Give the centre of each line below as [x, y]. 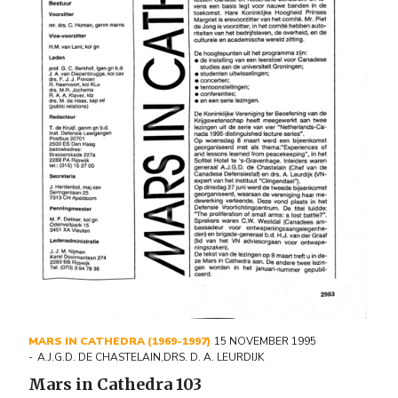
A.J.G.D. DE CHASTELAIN [99, 357]
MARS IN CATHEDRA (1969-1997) [119, 341]
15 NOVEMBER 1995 [265, 341]
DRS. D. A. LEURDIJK [214, 357]
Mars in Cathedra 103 [115, 384]
